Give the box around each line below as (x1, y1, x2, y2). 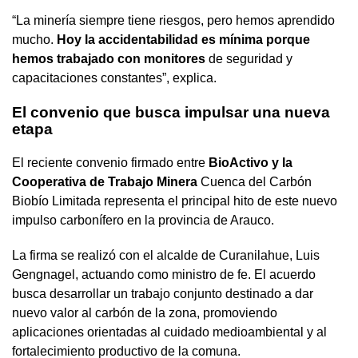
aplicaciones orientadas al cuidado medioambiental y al (12, 325, 327, 340)
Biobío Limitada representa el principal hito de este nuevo (12, 194, 337, 209)
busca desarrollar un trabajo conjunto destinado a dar (12, 287, 313, 301)
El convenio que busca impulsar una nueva (12, 104, 330, 121)
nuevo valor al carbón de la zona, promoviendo (12, 306, 277, 320)
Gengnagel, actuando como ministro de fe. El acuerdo (12, 268, 316, 282)
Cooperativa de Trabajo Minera (12, 175, 197, 189)
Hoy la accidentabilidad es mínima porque (57, 33, 310, 47)
